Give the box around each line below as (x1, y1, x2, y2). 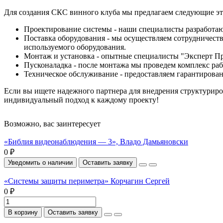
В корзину (8, 208, 38, 216)
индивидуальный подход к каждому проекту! (4, 95, 159, 104)
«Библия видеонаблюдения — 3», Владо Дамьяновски (4, 137, 188, 146)
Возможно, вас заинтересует (4, 119, 101, 128)
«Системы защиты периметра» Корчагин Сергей (4, 176, 170, 185)
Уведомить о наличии (8, 158, 73, 166)
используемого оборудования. (24, 42, 126, 51)
